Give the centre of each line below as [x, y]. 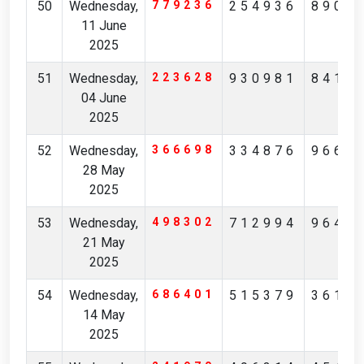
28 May [104, 170]
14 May [104, 315]
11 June [104, 26]
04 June [104, 98]
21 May [104, 243]
